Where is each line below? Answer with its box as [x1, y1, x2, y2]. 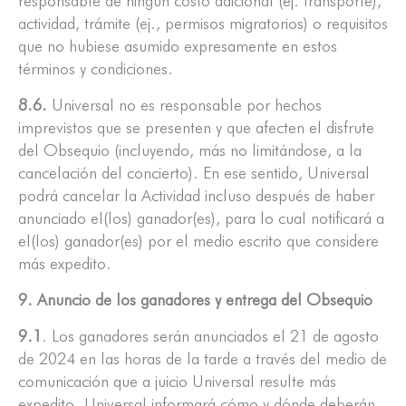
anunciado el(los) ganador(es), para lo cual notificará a [18, 208, 384, 228]
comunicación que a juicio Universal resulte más [18, 372, 336, 391]
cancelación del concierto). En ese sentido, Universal [18, 163, 370, 183]
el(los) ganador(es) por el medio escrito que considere [18, 231, 379, 251]
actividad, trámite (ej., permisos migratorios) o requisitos [18, 14, 388, 34]
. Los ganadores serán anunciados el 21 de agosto [42, 326, 379, 346]
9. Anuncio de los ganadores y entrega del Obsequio [18, 290, 372, 310]
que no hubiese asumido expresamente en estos [18, 36, 337, 56]
